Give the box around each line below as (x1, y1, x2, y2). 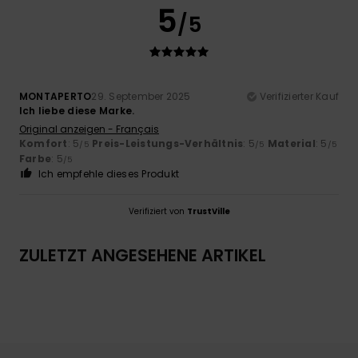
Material (267, 136, 316, 150)
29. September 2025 (91, 89, 191, 103)
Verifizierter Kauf (259, 89, 339, 103)
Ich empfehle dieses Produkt (38, 166, 180, 181)
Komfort (19, 136, 68, 150)
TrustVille (186, 205, 230, 217)
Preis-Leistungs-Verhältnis (92, 136, 244, 150)
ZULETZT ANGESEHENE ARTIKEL (19, 243, 266, 267)
